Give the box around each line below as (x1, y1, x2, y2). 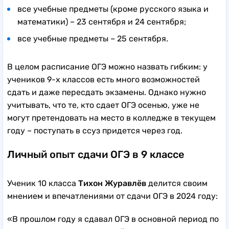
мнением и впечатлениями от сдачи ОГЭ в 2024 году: (7, 191, 218, 201)
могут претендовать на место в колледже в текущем (7, 113, 216, 123)
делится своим (146, 178, 208, 189)
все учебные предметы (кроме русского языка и (17, 4, 209, 14)
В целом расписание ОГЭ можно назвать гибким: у (7, 62, 208, 72)
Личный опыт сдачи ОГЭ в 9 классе (7, 148, 185, 161)
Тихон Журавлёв (78, 178, 146, 189)
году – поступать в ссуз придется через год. (7, 126, 182, 136)
